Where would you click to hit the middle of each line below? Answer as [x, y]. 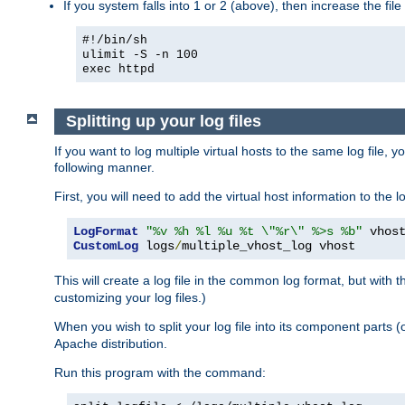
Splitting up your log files [163, 122]
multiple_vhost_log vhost [268, 245]
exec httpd [118, 70]
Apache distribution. [111, 343]
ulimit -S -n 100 [140, 55]
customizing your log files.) [130, 297]
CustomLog [106, 245]
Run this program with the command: [160, 372]
